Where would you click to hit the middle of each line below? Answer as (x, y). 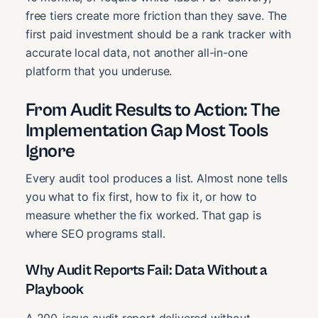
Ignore (50, 151)
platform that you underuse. (99, 71)
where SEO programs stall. (95, 233)
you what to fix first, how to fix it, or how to (141, 196)
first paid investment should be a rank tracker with (159, 34)
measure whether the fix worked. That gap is (143, 215)
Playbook (55, 290)
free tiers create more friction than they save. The (157, 15)
